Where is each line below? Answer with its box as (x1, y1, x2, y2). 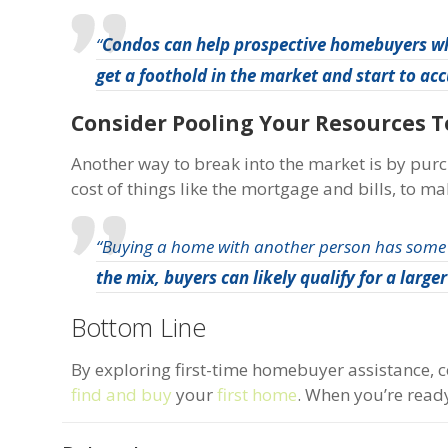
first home (217, 382, 298, 406)
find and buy (71, 382, 173, 406)
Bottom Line (71, 309, 207, 344)
